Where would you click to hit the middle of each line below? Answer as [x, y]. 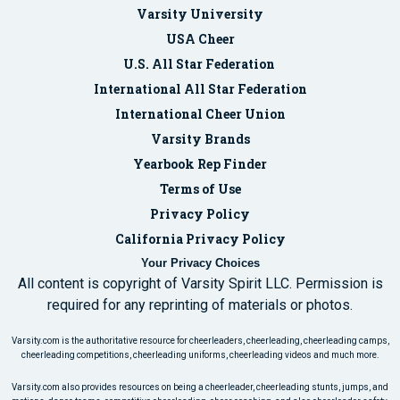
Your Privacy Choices [200, 262]
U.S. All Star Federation [200, 63]
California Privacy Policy [200, 238]
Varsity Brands [200, 138]
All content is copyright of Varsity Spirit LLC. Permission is [200, 283]
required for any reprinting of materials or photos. [200, 304]
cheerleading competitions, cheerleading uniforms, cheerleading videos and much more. [200, 354]
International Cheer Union [200, 113]
